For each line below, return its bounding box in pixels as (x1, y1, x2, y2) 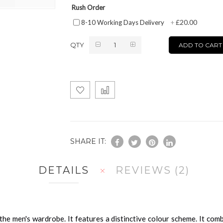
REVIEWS (115, 164, 175, 176)
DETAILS (38, 164, 89, 176)
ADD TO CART (178, 41, 222, 49)
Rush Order (71, 3, 105, 11)
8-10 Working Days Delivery (81, 18, 164, 26)
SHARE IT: (70, 136, 106, 146)
